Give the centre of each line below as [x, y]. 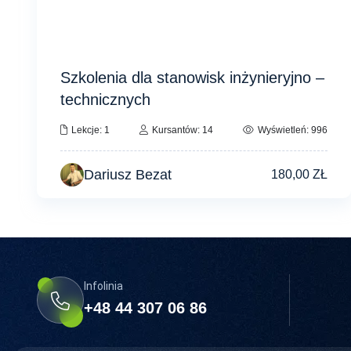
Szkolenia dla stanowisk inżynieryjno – [192, 78]
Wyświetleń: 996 [292, 130]
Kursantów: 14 [182, 130]
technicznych [105, 100]
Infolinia [103, 286]
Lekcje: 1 [90, 130]
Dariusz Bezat [128, 175]
